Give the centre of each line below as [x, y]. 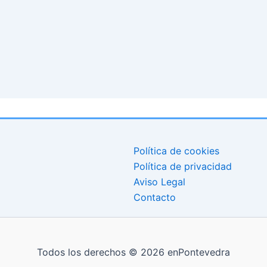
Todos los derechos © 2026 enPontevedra [133, 252]
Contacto [155, 197]
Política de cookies [176, 150]
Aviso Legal [159, 181]
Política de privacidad [183, 166]
